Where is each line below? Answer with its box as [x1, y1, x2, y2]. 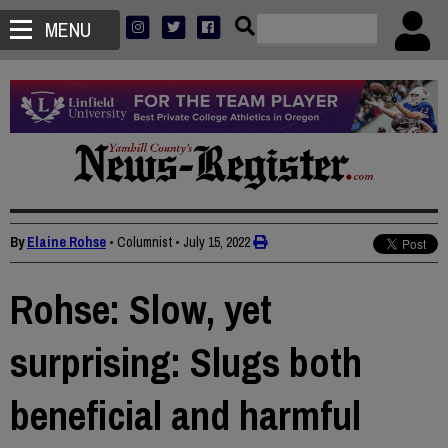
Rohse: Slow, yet [10, 283, 272, 337]
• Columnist [109, 233, 172, 252]
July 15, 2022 [183, 233, 250, 252]
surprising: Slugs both [10, 336, 362, 390]
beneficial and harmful [10, 389, 361, 443]
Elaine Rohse [27, 233, 106, 252]
